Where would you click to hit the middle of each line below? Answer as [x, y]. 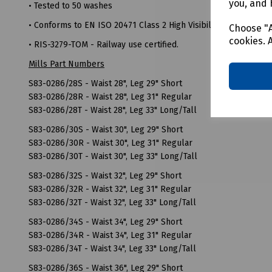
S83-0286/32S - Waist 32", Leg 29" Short [105, 175]
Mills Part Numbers [66, 64]
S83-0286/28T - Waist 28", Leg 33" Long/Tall [113, 110]
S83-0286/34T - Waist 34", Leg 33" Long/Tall [112, 248]
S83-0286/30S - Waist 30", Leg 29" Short [106, 129]
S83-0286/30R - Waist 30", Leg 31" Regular [110, 143]
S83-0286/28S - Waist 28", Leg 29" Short [105, 83]
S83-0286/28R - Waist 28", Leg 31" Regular [110, 97]
